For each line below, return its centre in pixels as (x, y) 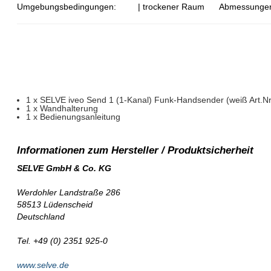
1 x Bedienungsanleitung (73, 117)
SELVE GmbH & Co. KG (64, 168)
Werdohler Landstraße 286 (69, 193)
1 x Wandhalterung (62, 108)
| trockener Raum (171, 7)
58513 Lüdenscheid (55, 205)
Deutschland (41, 217)
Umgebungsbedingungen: (67, 7)
